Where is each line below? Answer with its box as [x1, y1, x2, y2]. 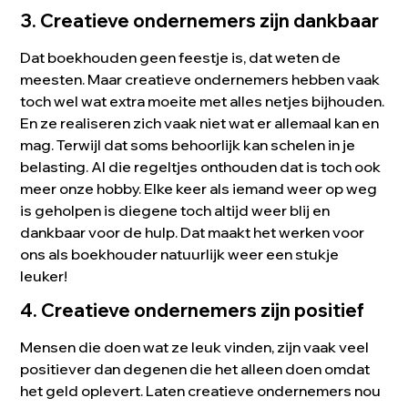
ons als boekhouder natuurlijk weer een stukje [20, 245, 340, 264]
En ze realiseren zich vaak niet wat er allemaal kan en [20, 114, 380, 133]
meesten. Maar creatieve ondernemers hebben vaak [20, 70, 381, 89]
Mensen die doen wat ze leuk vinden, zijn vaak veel [20, 338, 370, 357]
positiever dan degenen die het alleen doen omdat [20, 360, 371, 379]
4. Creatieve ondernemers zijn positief [20, 299, 365, 322]
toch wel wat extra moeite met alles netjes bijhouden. [20, 92, 385, 111]
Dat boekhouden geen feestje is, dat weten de [20, 48, 342, 67]
